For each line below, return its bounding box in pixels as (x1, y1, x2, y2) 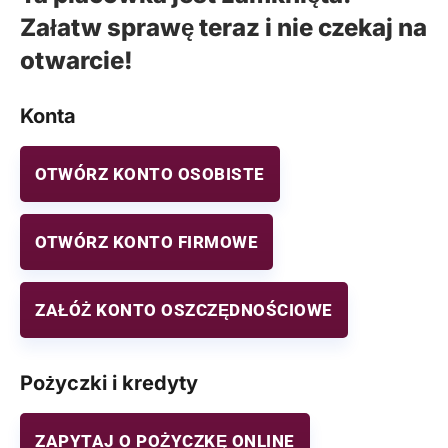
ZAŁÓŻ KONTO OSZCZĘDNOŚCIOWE (35, 300, 333, 321)
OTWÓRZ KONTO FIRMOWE (35, 232, 258, 253)
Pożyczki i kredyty (20, 371, 198, 396)
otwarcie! (20, 46, 133, 76)
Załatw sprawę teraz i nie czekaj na (20, 13, 427, 43)
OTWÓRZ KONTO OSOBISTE (35, 164, 265, 185)
